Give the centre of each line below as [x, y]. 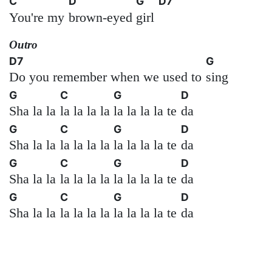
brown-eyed [100, 17]
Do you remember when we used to [105, 77]
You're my [37, 17]
